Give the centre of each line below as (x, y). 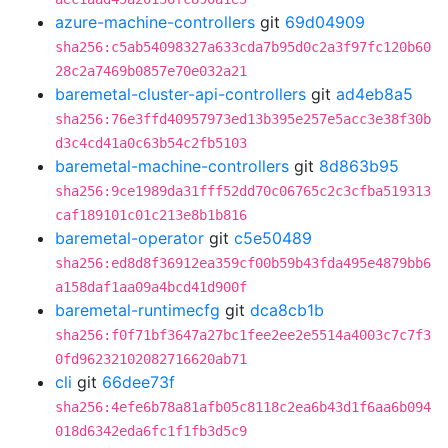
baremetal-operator (129, 238)
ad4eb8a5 (374, 94)
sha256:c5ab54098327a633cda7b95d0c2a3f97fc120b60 (243, 47)
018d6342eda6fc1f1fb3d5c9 (151, 431)
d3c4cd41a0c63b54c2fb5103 (151, 143)
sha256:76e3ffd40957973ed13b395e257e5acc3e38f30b (243, 119)
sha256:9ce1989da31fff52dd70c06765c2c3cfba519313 (243, 191)
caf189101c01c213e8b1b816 (151, 215)
